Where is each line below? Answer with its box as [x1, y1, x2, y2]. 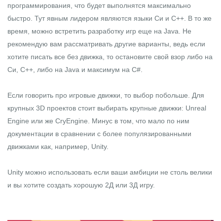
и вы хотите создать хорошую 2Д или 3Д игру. [7, 181, 155, 189]
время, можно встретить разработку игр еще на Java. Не [7, 27, 191, 36]
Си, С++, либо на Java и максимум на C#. [7, 66, 143, 74]
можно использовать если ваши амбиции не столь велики [23, 168, 212, 177]
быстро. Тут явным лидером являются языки [7, 14, 154, 23]
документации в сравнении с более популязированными [7, 130, 191, 138]
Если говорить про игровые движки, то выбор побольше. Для [7, 91, 204, 100]
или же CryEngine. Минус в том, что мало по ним [29, 117, 189, 125]
